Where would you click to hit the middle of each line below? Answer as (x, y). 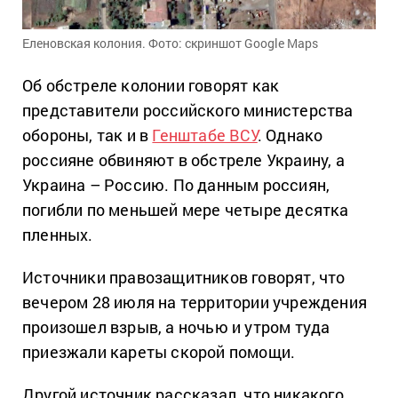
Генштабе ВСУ (205, 135)
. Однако (290, 135)
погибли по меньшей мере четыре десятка (186, 210)
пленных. (58, 235)
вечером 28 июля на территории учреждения (195, 302)
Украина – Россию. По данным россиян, (176, 185)
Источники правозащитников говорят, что (184, 278)
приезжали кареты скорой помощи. (159, 352)
